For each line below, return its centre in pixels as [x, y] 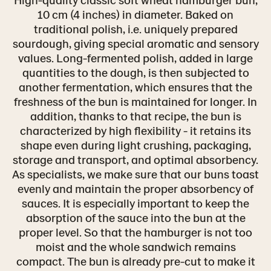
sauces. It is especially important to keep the [135, 203]
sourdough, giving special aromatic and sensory [135, 43]
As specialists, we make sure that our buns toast [135, 174]
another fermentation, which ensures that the [135, 87]
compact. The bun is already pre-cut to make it [135, 261]
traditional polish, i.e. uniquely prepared [135, 28]
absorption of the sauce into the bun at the [135, 217]
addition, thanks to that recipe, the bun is [135, 116]
